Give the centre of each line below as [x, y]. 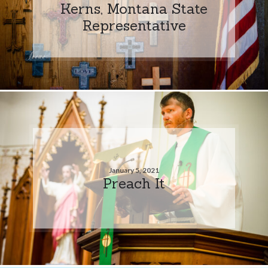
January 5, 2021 [134, 170]
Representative [134, 25]
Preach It [134, 183]
